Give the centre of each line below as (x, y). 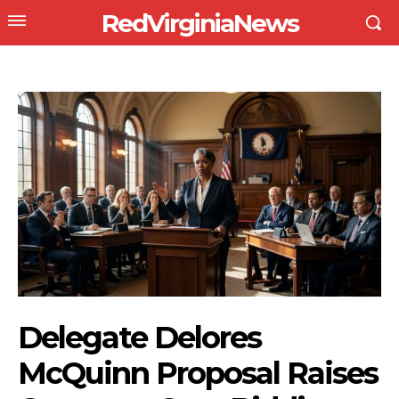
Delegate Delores (139, 337)
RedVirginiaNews (199, 23)
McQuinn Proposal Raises (198, 373)
